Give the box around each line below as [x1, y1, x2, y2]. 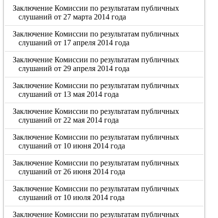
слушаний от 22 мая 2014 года [18, 116, 119, 124]
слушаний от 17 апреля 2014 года [18, 38, 129, 47]
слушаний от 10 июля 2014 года [18, 193, 125, 201]
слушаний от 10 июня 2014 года [18, 142, 125, 150]
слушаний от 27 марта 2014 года [18, 13, 126, 21]
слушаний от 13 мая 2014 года [18, 90, 119, 98]
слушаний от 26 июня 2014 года [18, 167, 125, 176]
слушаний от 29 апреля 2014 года [18, 64, 129, 73]
